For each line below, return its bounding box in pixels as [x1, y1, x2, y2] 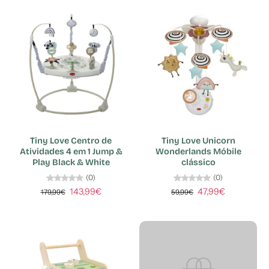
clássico [181, 157, 216, 168]
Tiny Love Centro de [30, 135, 112, 146]
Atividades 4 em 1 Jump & [19, 146, 122, 157]
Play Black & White [32, 157, 110, 168]
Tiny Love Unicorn [161, 135, 235, 146]
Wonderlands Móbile [155, 146, 241, 157]
